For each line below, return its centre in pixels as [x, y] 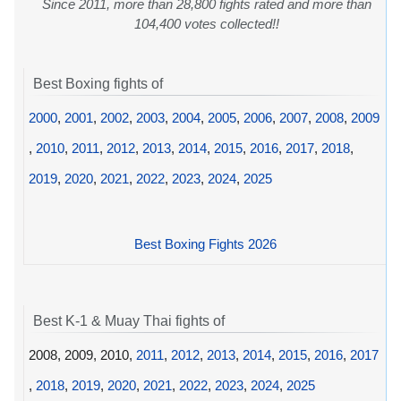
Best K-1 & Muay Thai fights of [129, 321]
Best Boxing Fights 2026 [205, 243]
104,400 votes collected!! [207, 23]
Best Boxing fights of [98, 83]
